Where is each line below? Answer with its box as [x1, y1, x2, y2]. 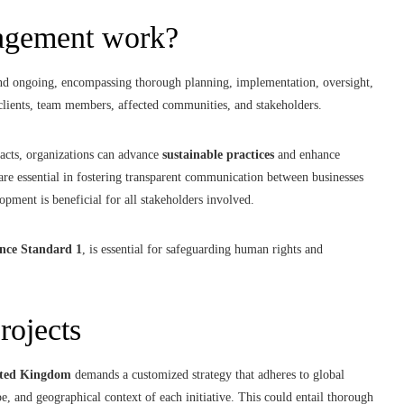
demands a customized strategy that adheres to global [71, 367, 344, 381]
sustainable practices [162, 147, 274, 161]
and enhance [274, 147, 340, 161]
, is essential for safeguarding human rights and [82, 242, 323, 256]
